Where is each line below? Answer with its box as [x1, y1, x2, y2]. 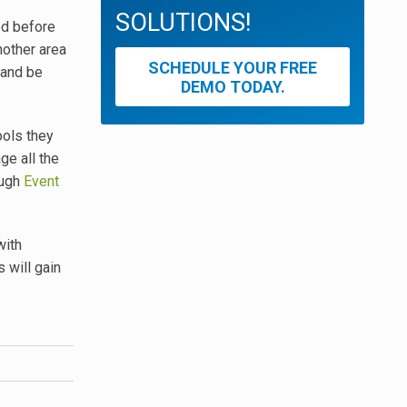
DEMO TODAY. [180, 76, 285, 96]
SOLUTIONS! [115, 8, 251, 38]
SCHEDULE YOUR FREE [148, 57, 317, 77]
